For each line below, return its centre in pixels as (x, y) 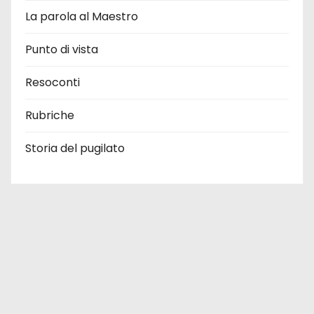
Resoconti (53, 82)
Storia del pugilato (75, 148)
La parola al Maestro (82, 16)
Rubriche (50, 115)
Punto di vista (62, 49)
